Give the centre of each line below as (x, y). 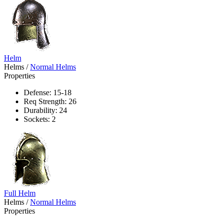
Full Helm (20, 193)
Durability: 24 (45, 110)
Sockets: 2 (40, 119)
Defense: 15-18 (48, 92)
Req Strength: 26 (50, 101)
